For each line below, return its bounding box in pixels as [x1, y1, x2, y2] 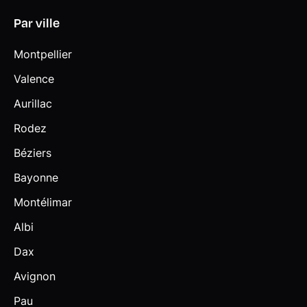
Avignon [14, 269, 56, 283]
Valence [14, 71, 54, 86]
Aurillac [14, 96, 52, 110]
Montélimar [14, 195, 72, 209]
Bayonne [14, 170, 58, 184]
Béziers [14, 145, 51, 160]
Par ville [14, 14, 60, 30]
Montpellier [14, 47, 72, 61]
